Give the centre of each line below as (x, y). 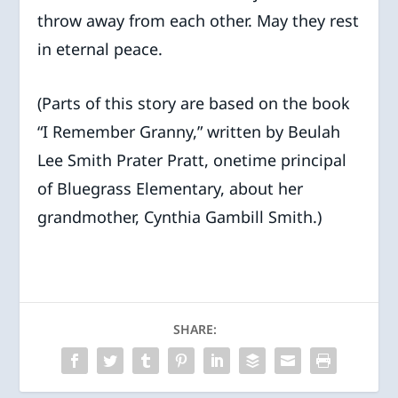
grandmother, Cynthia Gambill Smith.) (180, 216)
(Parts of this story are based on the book (194, 103)
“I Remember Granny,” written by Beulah (189, 131)
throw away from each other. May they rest (199, 20)
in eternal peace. (100, 48)
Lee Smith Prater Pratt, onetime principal (192, 159)
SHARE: (195, 329)
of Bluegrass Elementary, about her (171, 188)
